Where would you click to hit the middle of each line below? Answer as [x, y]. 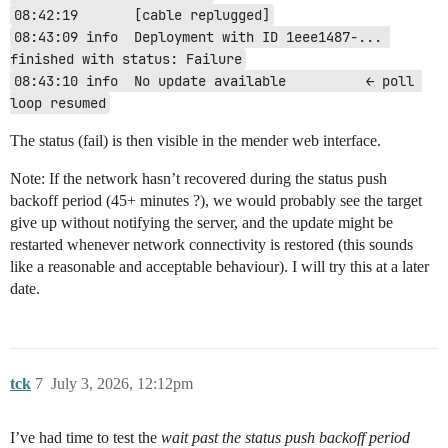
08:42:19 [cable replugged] [142, 15]
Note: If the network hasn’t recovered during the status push [198, 179]
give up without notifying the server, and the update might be [201, 223]
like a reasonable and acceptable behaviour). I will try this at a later [219, 267]
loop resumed [58, 103]
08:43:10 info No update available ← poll [214, 81]
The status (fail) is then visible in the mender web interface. [195, 141]
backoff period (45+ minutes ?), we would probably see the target [216, 201]
